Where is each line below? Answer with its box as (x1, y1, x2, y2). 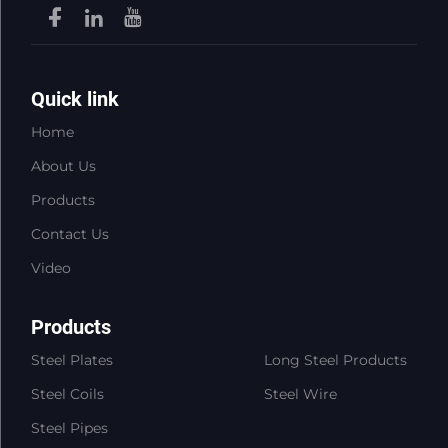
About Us (30, 157, 96, 176)
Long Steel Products (264, 351, 408, 370)
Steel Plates (30, 351, 113, 370)
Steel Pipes (30, 419, 108, 438)
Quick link (30, 87, 119, 112)
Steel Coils (30, 385, 104, 404)
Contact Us (30, 225, 109, 244)
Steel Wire (264, 385, 338, 404)
